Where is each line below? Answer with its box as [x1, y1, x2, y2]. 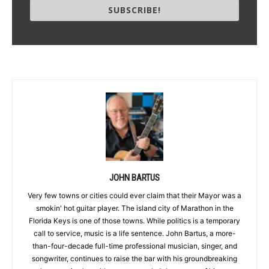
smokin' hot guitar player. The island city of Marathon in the [35, 204, 234, 213]
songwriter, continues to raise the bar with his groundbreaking [32, 254, 237, 264]
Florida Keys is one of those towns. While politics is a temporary [29, 216, 240, 226]
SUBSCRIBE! [108, 4, 161, 16]
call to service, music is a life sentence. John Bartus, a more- [33, 229, 236, 238]
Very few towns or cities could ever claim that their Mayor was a [28, 191, 241, 201]
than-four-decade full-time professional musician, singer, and [32, 241, 237, 251]
